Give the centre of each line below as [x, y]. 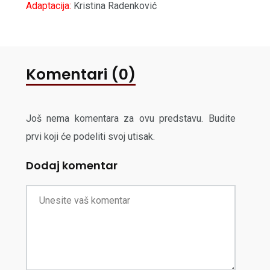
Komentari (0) [80, 75]
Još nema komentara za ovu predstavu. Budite [130, 119]
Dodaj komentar [71, 166]
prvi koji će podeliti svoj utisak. [90, 137]
